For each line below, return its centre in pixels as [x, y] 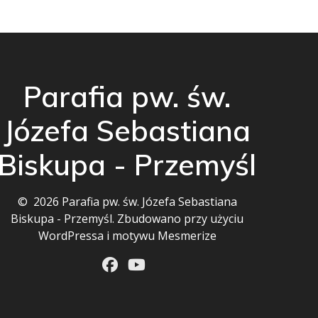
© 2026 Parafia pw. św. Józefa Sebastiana [127, 202]
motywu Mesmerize [164, 236]
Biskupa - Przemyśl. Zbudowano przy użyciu [127, 219]
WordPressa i [75, 236]
